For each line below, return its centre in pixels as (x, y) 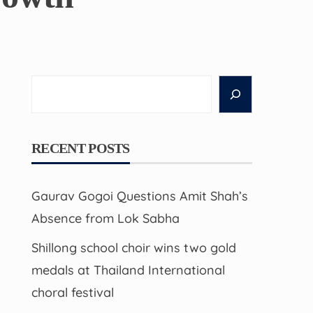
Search (52, 86)
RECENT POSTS (81, 148)
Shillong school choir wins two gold (134, 248)
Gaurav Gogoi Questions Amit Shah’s (140, 196)
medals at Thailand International (129, 270)
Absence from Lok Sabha (106, 218)
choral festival (73, 292)
